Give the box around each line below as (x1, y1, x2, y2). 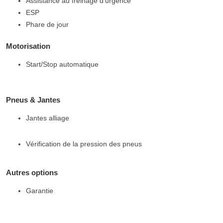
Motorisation (6, 42, 50, 51)
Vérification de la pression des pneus (26, 140, 142, 148)
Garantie (26, 187, 53, 195)
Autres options (6, 168, 58, 177)
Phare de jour (26, 20, 69, 29)
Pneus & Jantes (6, 96, 60, 105)
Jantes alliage (26, 114, 69, 122)
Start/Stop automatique (26, 60, 99, 69)
